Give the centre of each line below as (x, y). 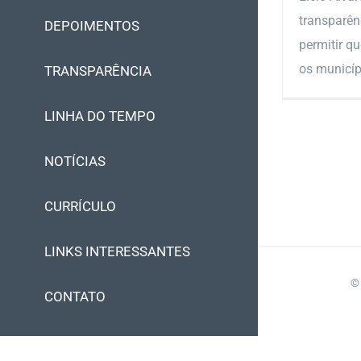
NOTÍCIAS (75, 161)
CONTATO (75, 297)
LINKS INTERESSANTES (117, 251)
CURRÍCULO (80, 206)
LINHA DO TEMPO (100, 116)
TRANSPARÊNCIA (98, 71)
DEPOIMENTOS (92, 26)
